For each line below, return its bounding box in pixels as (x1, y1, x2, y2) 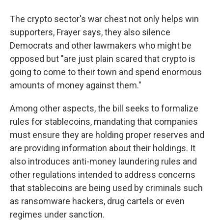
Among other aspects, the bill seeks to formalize (10, 103, 198, 113)
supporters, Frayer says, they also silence (10, 27, 170, 37)
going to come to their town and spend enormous (10, 67, 202, 77)
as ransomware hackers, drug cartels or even (10, 196, 185, 206)
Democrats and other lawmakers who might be (10, 40, 192, 51)
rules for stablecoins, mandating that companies (10, 116, 198, 127)
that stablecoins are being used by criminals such (10, 183, 203, 193)
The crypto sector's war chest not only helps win (10, 14, 199, 24)
